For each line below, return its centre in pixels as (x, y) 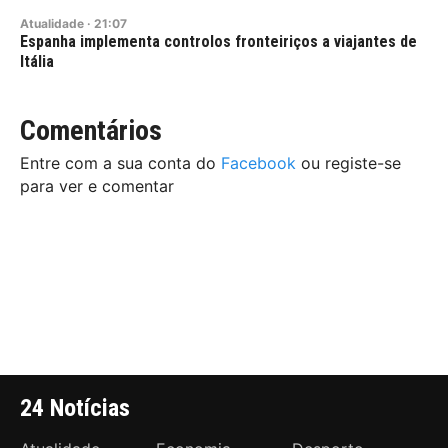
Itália (37, 62)
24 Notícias (75, 408)
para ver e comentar (97, 186)
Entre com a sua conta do (120, 163)
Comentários (91, 131)
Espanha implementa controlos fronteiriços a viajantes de (218, 42)
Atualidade (52, 24)
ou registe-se (348, 163)
